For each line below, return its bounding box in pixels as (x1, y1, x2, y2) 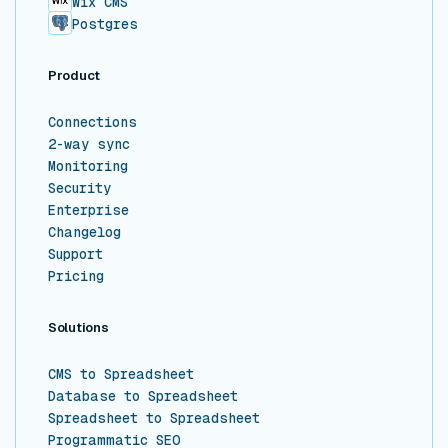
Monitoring (48, 158, 128, 175)
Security (48, 180, 111, 197)
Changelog (48, 224, 121, 241)
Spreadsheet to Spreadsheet (48, 410, 260, 427)
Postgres (72, 16, 138, 33)
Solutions (48, 320, 109, 336)
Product (48, 68, 101, 84)
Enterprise (48, 202, 129, 219)
